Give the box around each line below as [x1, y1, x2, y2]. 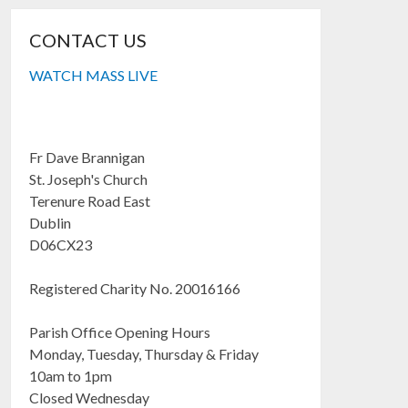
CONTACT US [29, 29, 148, 51]
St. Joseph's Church [29, 170, 148, 188]
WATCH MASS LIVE [29, 66, 158, 84]
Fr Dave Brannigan [29, 148, 146, 166]
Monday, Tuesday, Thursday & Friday [29, 345, 260, 362]
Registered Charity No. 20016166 [29, 280, 241, 297]
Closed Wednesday [29, 389, 150, 406]
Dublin [29, 214, 72, 231]
